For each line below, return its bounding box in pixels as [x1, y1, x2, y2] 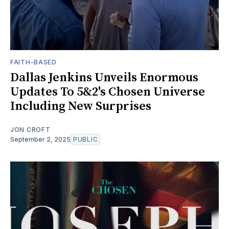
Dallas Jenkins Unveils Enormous [10, 70, 198, 86]
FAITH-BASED [10, 58, 57, 66]
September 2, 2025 [10, 135, 71, 144]
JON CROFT [10, 126, 51, 134]
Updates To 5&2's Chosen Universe [10, 84, 205, 100]
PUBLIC [73, 135, 98, 144]
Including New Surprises [10, 99, 151, 114]
